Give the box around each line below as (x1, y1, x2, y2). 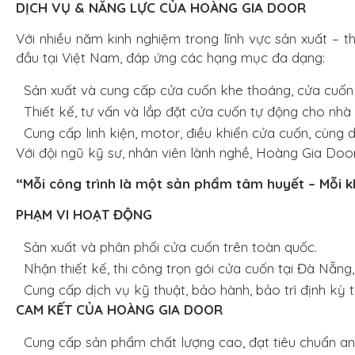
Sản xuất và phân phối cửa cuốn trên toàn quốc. (24, 239, 317, 255)
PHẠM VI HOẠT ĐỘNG (16, 206, 152, 223)
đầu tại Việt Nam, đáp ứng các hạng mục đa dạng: (16, 49, 325, 66)
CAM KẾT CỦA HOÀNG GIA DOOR (16, 301, 223, 318)
